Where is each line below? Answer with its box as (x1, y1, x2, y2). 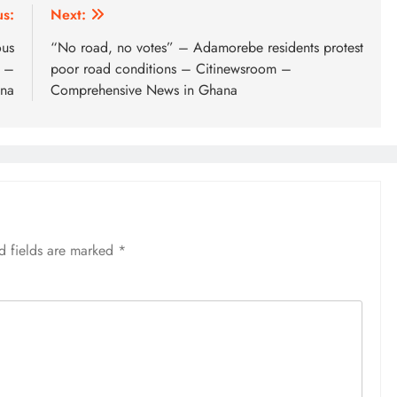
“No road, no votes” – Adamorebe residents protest (51, 37, 363, 58)
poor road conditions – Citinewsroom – (51, 58, 292, 80)
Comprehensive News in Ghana (51, 80, 237, 101)
